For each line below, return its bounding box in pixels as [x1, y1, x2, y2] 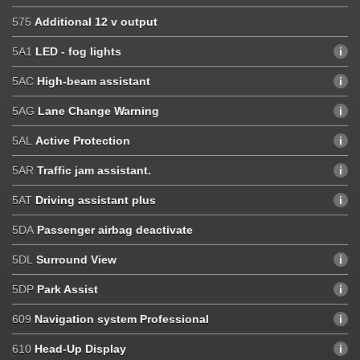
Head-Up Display [35, 342, 126, 355]
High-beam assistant [37, 74, 150, 88]
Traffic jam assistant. [37, 163, 151, 177]
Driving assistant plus [35, 193, 156, 207]
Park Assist [37, 282, 98, 296]
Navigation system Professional [35, 312, 209, 325]
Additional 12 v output [35, 14, 157, 28]
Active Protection [35, 133, 130, 147]
